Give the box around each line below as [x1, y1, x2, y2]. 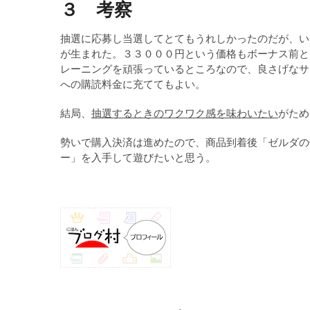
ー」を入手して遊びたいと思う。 [60, 151, 216, 164]
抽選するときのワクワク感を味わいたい [91, 107, 278, 120]
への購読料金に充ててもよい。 [60, 77, 206, 91]
